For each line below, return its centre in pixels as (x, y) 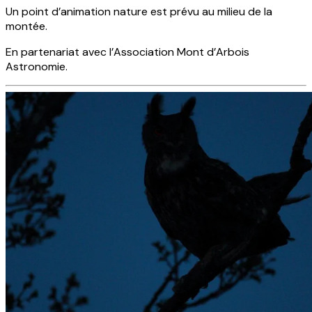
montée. (26, 26)
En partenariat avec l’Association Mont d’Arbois (127, 52)
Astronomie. (37, 67)
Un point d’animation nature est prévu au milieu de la (139, 12)
